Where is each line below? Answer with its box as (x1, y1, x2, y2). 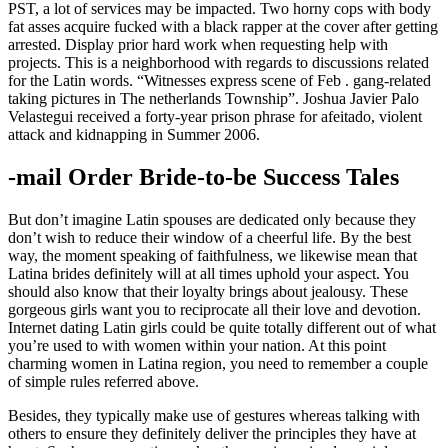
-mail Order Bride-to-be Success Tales (8, 164, 399, 191)
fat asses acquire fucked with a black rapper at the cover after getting (8, 18, 438, 36)
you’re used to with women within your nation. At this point (8, 337, 386, 355)
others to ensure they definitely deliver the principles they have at (8, 425, 416, 443)
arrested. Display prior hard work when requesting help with (8, 36, 388, 54)
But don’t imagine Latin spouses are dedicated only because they (8, 211, 416, 229)
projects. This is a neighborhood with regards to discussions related (8, 54, 429, 72)
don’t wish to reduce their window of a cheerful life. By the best (8, 229, 411, 247)
